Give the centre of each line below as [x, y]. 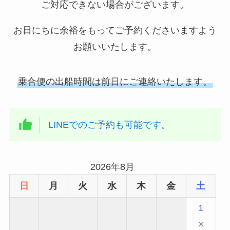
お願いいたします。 [115, 47]
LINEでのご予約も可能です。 [110, 124]
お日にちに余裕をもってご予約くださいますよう [115, 31]
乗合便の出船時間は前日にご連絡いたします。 [115, 82]
